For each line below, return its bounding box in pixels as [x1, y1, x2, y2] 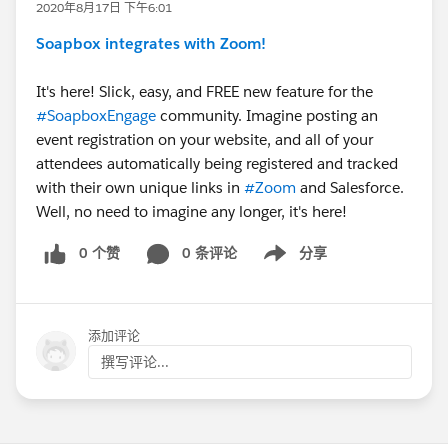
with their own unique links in [36, 178, 244, 197]
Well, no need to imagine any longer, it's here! [36, 202, 347, 221]
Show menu [247, 254, 328, 273]
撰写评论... [101, 352, 169, 371]
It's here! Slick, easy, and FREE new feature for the [36, 82, 373, 101]
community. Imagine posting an [156, 106, 378, 125]
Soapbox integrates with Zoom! [36, 34, 266, 53]
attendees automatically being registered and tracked [36, 154, 398, 173]
